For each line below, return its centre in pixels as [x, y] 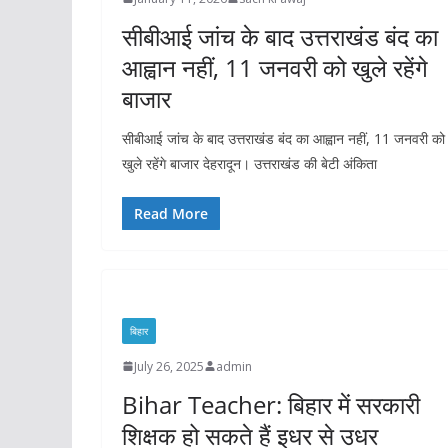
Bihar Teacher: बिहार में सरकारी [271, 404]
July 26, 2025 [169, 366]
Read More [171, 213]
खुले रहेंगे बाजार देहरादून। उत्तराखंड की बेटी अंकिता [249, 163]
